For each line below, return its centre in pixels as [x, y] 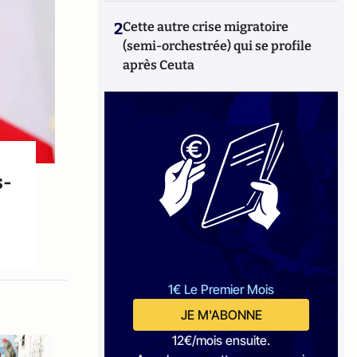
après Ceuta [159, 65]
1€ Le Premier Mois [222, 289]
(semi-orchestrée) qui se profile [218, 46]
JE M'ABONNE [221, 315]
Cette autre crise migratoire [206, 27]
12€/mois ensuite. [222, 340]
